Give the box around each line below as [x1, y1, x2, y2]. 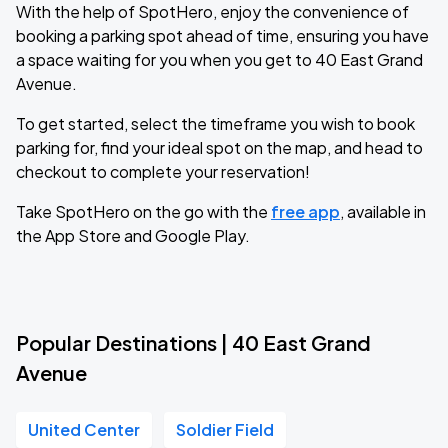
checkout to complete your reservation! [16, 161, 310, 182]
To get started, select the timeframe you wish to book [16, 113, 415, 134]
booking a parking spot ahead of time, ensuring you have [16, 25, 429, 46]
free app [271, 201, 340, 222]
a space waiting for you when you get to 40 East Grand [16, 49, 423, 70]
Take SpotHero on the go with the [16, 201, 271, 222]
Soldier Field [176, 419, 274, 440]
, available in [340, 201, 426, 222]
